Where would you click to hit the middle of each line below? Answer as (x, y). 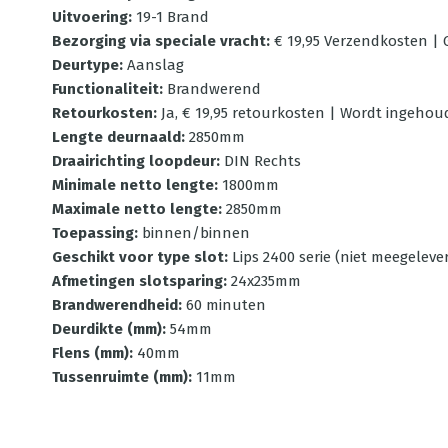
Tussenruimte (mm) (120, 377)
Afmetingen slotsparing (137, 281)
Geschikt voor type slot (138, 257)
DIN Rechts (262, 161)
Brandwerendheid (115, 305)
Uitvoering (90, 17)
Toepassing (93, 233)
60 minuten (226, 305)
